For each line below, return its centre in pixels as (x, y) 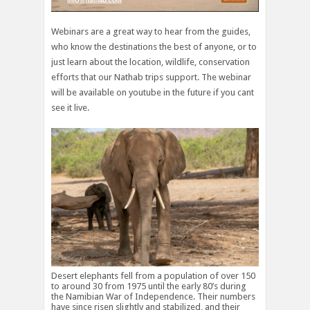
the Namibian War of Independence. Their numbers (153, 297)
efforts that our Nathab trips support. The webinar (151, 77)
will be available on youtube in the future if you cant (153, 92)
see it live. (70, 107)
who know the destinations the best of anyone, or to (154, 46)
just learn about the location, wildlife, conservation (151, 62)
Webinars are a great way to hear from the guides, (151, 31)
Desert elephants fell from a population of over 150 (153, 276)
